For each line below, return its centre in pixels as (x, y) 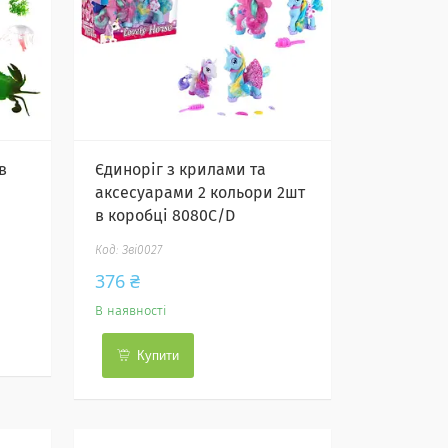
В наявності (131, 311)
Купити (158, 355)
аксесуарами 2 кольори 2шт (200, 193)
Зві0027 (142, 251)
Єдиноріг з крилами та (181, 170)
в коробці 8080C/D (165, 216)
